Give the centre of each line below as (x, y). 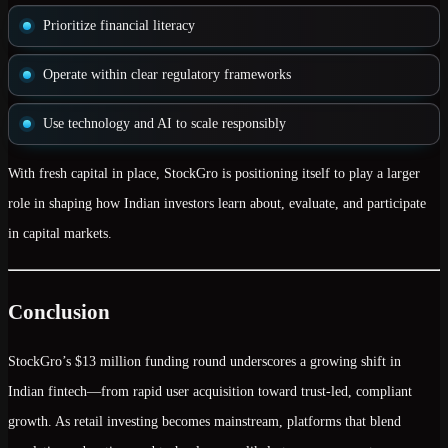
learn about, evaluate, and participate (322, 203)
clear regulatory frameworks (211, 74)
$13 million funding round (150, 361)
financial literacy (147, 25)
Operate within (87, 74)
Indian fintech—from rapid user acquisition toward (154, 391)
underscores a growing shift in (313, 361)
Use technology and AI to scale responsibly (164, 123)
